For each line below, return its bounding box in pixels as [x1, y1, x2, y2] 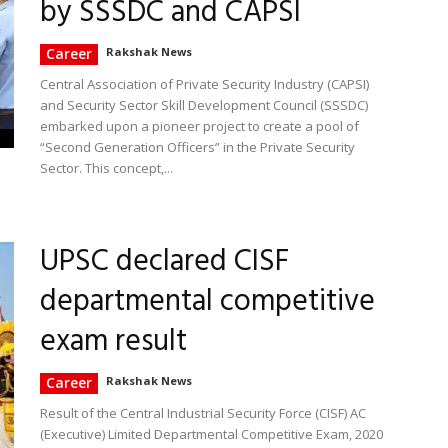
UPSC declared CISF [40, 238, 289, 286]
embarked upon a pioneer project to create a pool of [40, 117, 359, 135]
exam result [40, 318, 187, 366]
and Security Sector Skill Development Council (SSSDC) [40, 96, 368, 114]
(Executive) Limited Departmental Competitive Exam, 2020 [40, 425, 383, 443]
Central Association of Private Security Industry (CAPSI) [40, 75, 369, 93]
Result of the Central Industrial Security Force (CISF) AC [40, 404, 366, 422]
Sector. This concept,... [40, 159, 173, 177]
